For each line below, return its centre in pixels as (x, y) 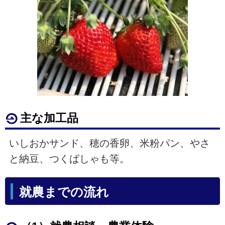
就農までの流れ (64, 192)
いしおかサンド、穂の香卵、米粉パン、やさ (109, 143)
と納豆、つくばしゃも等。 (69, 159)
